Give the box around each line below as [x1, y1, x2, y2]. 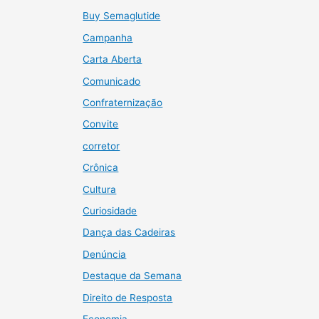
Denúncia [83, 248, 127, 260]
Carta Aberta [83, 53, 142, 66]
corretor [83, 140, 120, 152]
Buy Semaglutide [83, 10, 161, 22]
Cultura [83, 183, 117, 195]
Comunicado [83, 75, 141, 87]
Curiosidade [83, 204, 137, 216]
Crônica [83, 162, 119, 174]
